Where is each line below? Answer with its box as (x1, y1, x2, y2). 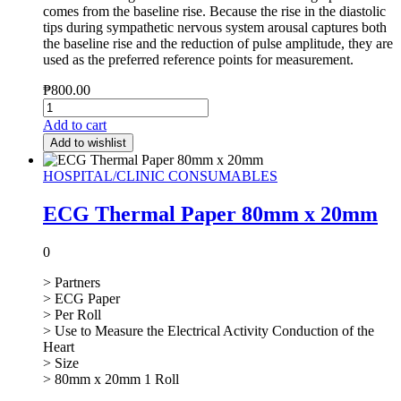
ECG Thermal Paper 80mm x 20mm (43, 202, 378, 226)
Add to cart (43, 117, 107, 133)
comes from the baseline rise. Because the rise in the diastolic (43, 4, 386, 20)
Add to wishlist (50, 136, 126, 150)
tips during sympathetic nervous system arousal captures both (43, 20, 387, 36)
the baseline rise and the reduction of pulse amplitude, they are (43, 36, 393, 52)
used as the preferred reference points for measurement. (43, 52, 354, 68)
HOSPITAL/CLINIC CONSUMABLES (43, 168, 277, 184)
